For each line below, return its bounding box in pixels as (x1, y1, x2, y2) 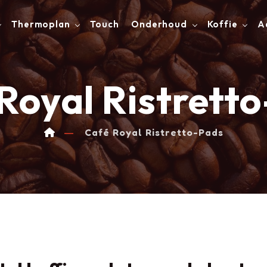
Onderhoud (131, 18, 187, 30)
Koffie (207, 18, 238, 30)
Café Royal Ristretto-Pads (84, 126, 223, 138)
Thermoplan (11, 18, 70, 30)
